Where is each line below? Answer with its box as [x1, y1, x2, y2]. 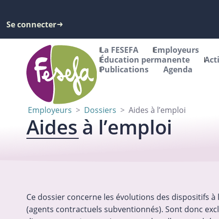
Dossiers [84, 105, 116, 116]
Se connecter [6, 19, 57, 30]
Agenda [163, 64, 193, 75]
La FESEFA [100, 44, 139, 56]
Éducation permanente [100, 54, 190, 66]
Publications [100, 64, 149, 75]
